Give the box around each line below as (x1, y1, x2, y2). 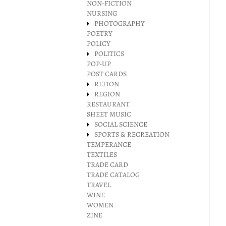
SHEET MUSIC (87, 109, 131, 119)
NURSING (87, 9, 117, 18)
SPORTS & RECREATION (94, 130, 169, 139)
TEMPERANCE (87, 140, 131, 149)
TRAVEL (87, 180, 111, 190)
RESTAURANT (87, 99, 130, 109)
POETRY (87, 29, 112, 38)
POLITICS (94, 49, 124, 59)
